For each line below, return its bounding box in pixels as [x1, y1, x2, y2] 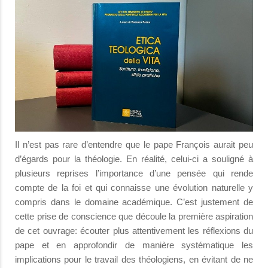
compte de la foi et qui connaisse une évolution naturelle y [15, 182, 253, 193]
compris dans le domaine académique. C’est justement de [15, 196, 253, 207]
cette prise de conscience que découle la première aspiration [15, 211, 253, 221]
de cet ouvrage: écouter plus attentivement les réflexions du [15, 225, 253, 236]
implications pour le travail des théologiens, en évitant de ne [15, 254, 253, 264]
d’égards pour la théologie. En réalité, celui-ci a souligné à [15, 153, 253, 164]
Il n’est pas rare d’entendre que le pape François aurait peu [15, 139, 253, 150]
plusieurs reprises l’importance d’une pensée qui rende [15, 167, 253, 178]
